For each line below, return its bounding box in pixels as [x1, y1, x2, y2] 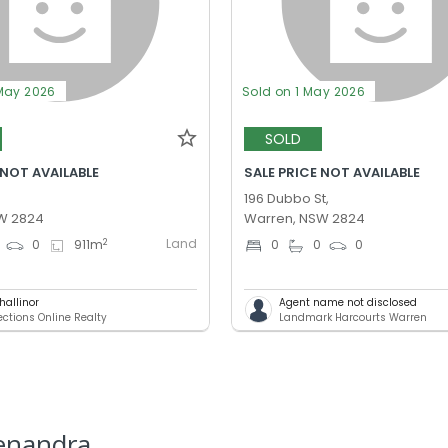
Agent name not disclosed [279, 294, 418, 310]
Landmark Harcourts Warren [279, 309, 428, 325]
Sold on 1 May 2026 [242, 82, 366, 100]
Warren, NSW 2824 [244, 208, 366, 228]
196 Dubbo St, [244, 188, 330, 208]
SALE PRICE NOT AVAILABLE [244, 162, 421, 182]
